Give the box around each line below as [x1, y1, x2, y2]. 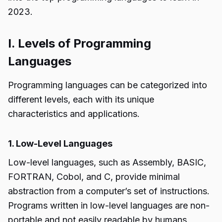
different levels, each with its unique [8, 94, 154, 105]
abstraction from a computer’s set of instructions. [8, 186, 210, 196]
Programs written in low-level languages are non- [8, 200, 210, 211]
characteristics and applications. [8, 109, 140, 119]
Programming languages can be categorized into [8, 80, 207, 90]
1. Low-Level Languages [8, 138, 112, 149]
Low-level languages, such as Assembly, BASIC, [8, 157, 206, 167]
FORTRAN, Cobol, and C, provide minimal [8, 171, 180, 182]
